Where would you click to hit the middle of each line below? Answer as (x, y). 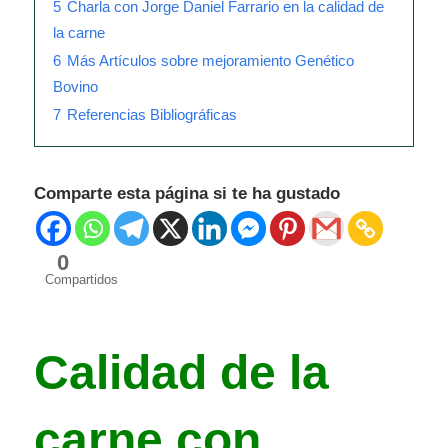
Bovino (75, 87)
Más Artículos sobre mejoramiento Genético (210, 61)
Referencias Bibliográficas (152, 115)
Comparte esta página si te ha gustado (187, 194)
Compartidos (81, 280)
